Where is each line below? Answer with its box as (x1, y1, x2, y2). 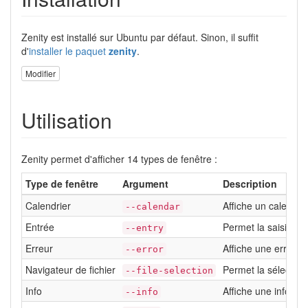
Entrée (25, 219, 54, 234)
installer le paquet (29, 44, 106, 58)
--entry (125, 222, 164, 233)
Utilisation (21, 104, 112, 135)
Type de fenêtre (25, 176, 98, 190)
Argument (122, 176, 168, 190)
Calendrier (25, 198, 71, 212)
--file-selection (125, 265, 213, 276)
